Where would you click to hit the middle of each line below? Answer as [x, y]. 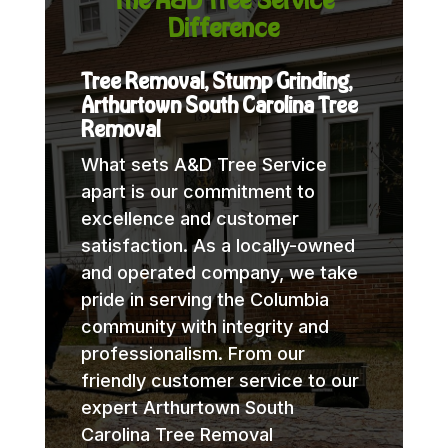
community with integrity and [204, 326]
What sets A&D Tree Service [203, 164]
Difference [224, 27]
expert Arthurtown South [187, 407]
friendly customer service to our [219, 380]
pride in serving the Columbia [204, 299]
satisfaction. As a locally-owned [217, 245]
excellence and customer [189, 218]
